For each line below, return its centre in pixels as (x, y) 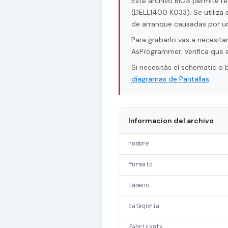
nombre (139, 144)
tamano (139, 186)
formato (140, 165)
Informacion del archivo (171, 121)
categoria (144, 206)
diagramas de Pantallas (170, 79)
